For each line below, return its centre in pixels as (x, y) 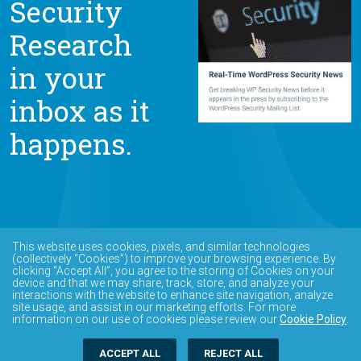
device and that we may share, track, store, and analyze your (163, 283)
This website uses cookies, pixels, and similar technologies (161, 247)
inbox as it (80, 110)
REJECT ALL (233, 353)
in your (58, 77)
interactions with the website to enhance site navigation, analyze (172, 295)
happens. (71, 143)
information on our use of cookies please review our (146, 319)
